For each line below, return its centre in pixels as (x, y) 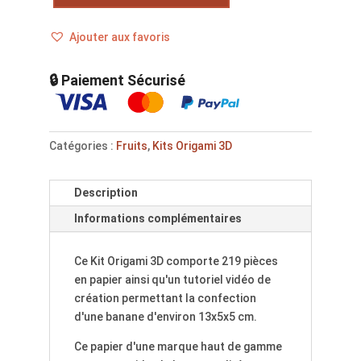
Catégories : (82, 145)
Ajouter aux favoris (119, 37)
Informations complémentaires (158, 218)
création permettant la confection (165, 298)
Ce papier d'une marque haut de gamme (178, 346)
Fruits (131, 145)
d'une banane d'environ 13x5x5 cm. (165, 316)
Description (106, 192)
